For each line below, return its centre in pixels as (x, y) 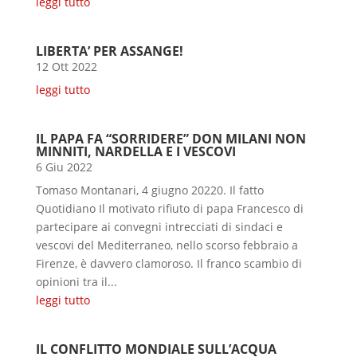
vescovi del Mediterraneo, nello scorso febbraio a (167, 245)
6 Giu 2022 (64, 167)
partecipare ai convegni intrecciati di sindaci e (159, 226)
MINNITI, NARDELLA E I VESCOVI (135, 151)
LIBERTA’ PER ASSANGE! (109, 51)
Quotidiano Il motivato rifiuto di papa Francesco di (169, 208)
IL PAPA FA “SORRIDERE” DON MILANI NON (171, 138)
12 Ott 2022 (66, 66)
